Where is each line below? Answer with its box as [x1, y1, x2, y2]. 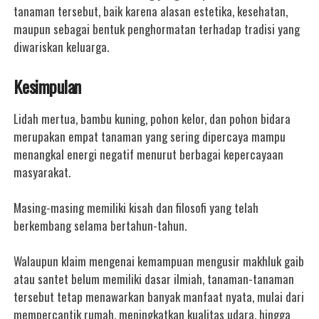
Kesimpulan [14, 73, 81, 99]
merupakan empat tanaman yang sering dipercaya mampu [14, 127, 286, 145]
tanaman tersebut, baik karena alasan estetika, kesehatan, [14, 2, 288, 20]
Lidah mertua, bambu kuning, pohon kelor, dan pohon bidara [14, 110, 291, 127]
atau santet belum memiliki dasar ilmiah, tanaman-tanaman [14, 270, 295, 288]
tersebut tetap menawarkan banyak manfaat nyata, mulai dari [14, 288, 305, 305]
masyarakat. [14, 163, 71, 181]
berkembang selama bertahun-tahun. [14, 216, 187, 234]
